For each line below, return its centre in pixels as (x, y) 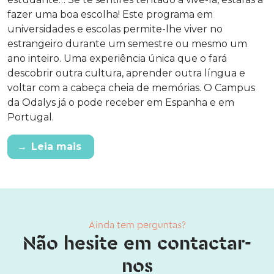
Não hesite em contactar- (137, 243)
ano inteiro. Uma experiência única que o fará (117, 58)
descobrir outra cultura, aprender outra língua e (126, 73)
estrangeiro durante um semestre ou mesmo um (127, 43)
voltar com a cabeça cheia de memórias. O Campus (131, 87)
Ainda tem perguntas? (137, 225)
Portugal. (31, 117)
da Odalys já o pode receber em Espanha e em (121, 102)
